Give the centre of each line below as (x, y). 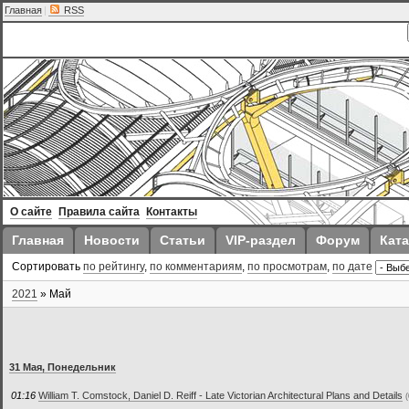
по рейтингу (114, 267)
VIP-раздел (261, 240)
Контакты (172, 212)
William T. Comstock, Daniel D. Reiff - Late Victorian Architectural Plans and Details (220, 395)
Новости (112, 240)
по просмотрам (287, 267)
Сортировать (47, 267)
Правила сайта (99, 212)
